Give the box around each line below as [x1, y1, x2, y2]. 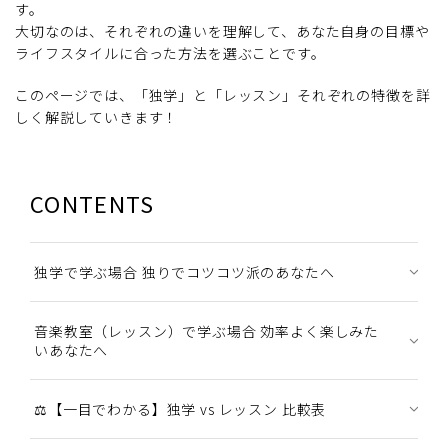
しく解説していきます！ [15, 106, 179, 127]
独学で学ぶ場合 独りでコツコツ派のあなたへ [34, 261, 335, 282]
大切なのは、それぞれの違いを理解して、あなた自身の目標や [15, 20, 430, 41]
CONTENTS [30, 186, 155, 219]
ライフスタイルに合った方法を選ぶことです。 [15, 42, 326, 63]
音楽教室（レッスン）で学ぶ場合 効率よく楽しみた [34, 320, 380, 341]
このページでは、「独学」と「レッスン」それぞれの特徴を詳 [15, 84, 431, 105]
